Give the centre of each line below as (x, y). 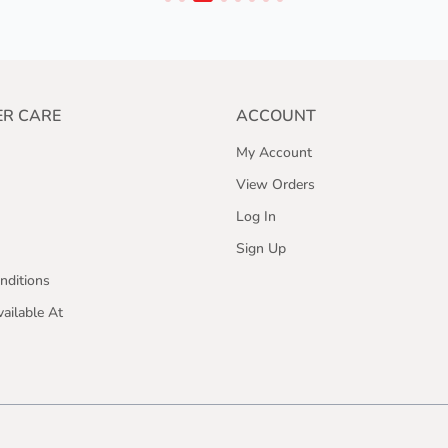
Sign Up (261, 248)
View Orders (275, 184)
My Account (274, 152)
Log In (256, 216)
